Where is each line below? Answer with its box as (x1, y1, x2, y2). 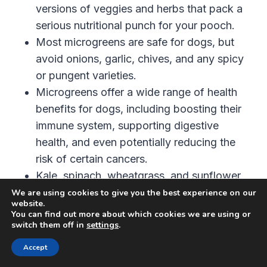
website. (11, 198, 45, 209)
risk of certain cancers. (36, 153, 148, 166)
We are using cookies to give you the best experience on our (11, 187, 256, 198)
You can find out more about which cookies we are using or (11, 209, 251, 220)
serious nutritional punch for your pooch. (36, 19, 235, 32)
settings (86, 219, 119, 231)
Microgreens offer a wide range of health (36, 86, 237, 99)
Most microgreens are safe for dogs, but (36, 36, 234, 49)
